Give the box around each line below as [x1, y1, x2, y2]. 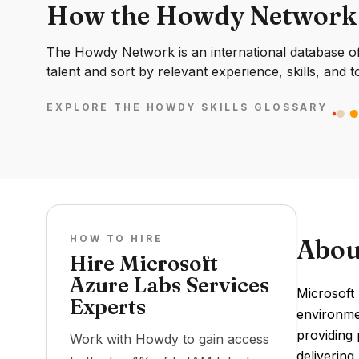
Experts [70, 294, 146, 320]
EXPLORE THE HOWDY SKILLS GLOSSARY [46, 101, 329, 114]
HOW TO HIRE [70, 232, 163, 244]
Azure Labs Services [70, 272, 269, 298]
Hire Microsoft [70, 251, 218, 276]
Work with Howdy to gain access [70, 331, 269, 347]
